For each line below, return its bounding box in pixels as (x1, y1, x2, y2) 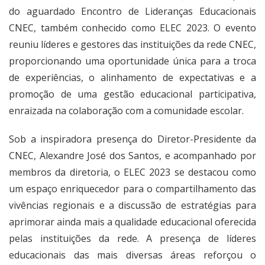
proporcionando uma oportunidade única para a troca (9, 54, 256, 68)
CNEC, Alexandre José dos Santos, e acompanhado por (9, 149, 256, 163)
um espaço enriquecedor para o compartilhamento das (9, 182, 256, 196)
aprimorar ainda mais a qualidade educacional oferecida (9, 215, 256, 229)
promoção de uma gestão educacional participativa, (9, 88, 256, 101)
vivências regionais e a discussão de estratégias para (9, 199, 256, 212)
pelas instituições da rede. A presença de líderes (9, 232, 256, 245)
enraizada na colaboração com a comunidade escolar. (9, 104, 244, 118)
